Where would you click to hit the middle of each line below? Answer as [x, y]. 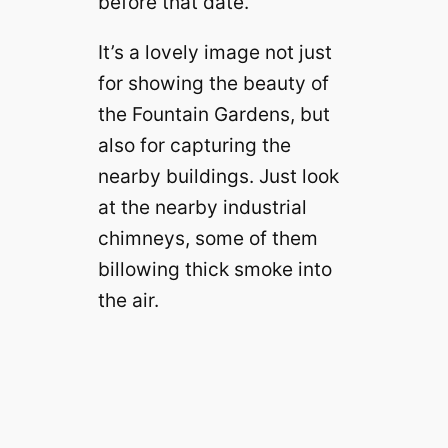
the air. [128, 299]
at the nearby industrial [202, 206]
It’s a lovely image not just [214, 51]
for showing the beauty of [213, 82]
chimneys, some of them [207, 237]
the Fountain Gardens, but [213, 113]
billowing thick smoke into [214, 268]
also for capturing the [194, 144]
